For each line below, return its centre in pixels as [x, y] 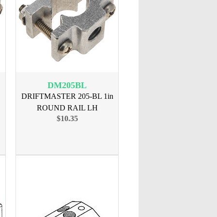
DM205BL [67, 85]
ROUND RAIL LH [67, 108]
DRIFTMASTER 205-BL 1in [67, 96]
